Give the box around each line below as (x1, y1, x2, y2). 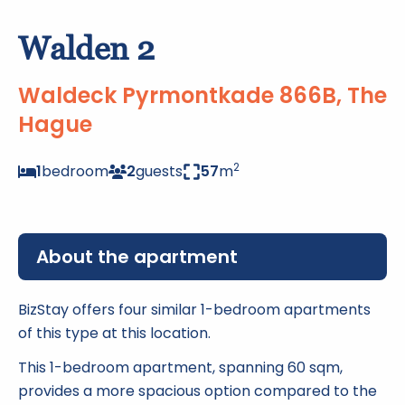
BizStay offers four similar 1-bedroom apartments (18, 299, 371, 320)
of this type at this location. (18, 323, 211, 344)
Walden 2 (18, 30, 155, 67)
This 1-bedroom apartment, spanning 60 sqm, (18, 357, 343, 378)
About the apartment (36, 244, 238, 269)
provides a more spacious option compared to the (18, 381, 377, 401)
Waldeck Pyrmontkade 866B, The (18, 80, 387, 110)
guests (136, 161, 183, 182)
